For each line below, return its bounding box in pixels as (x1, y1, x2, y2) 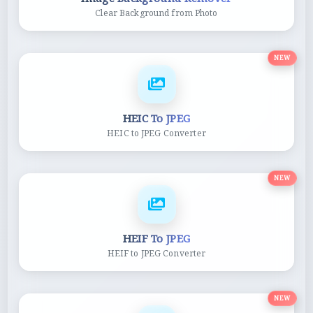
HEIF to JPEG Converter (107, 247, 206, 259)
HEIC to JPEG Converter (107, 126, 206, 139)
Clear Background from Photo (95, 6, 218, 19)
